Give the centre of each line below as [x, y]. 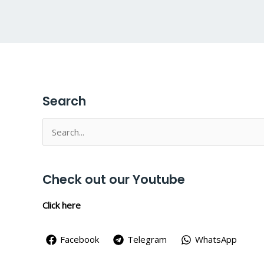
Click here [62, 205]
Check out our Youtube [114, 180]
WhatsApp [216, 240]
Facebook [80, 240]
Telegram [147, 240]
